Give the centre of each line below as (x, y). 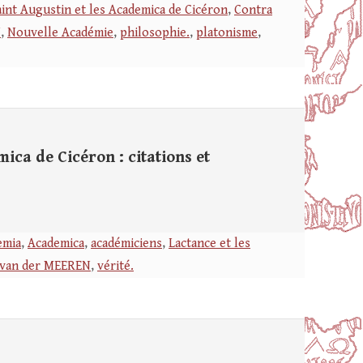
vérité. (115, 266)
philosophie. (155, 33)
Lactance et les (209, 243)
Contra (253, 10)
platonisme (227, 33)
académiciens (126, 243)
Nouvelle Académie (60, 33)
